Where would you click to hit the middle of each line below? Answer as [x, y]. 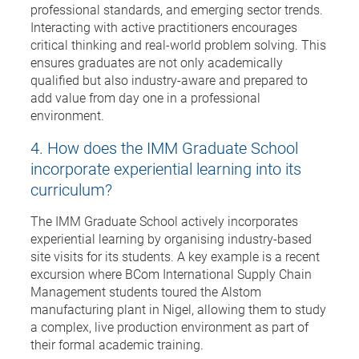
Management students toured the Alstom [146, 291]
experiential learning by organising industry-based [171, 238]
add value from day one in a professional [145, 97]
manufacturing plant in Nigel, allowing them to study [178, 309]
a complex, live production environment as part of [169, 326]
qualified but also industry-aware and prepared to [169, 79]
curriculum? [71, 189]
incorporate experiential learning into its [166, 168]
